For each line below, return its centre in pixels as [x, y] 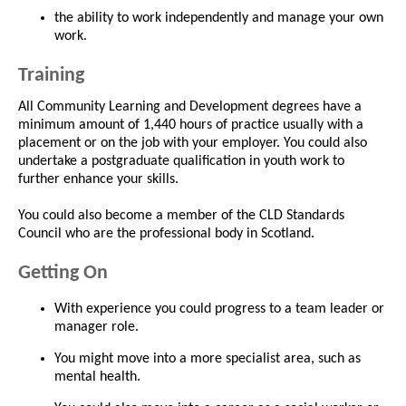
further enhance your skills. [102, 180]
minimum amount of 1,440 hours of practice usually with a [191, 126]
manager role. [100, 328]
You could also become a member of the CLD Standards [181, 216]
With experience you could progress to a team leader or [219, 309]
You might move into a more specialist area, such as [208, 359]
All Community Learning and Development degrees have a [190, 107]
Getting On [63, 274]
